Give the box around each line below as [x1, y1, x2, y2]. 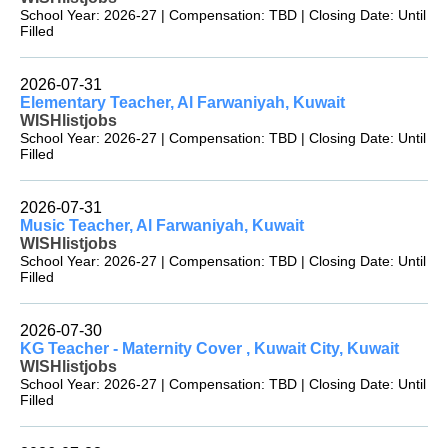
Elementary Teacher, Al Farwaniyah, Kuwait [20, 94, 345, 112]
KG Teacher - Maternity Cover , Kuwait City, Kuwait [20, 340, 399, 358]
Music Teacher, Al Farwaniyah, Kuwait [20, 217, 304, 235]
